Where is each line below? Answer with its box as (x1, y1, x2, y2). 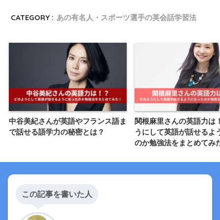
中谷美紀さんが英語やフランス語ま (9, 116, 127, 125)
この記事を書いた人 (22, 190, 92, 198)
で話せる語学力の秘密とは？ (9, 127, 105, 136)
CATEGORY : (11, 13, 54, 23)
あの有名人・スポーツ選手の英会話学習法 (56, 13, 197, 23)
